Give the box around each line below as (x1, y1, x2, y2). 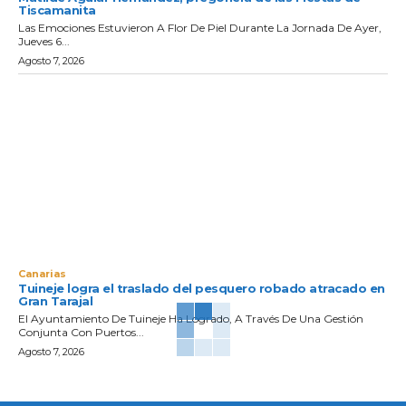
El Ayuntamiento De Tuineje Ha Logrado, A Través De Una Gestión (18, 311, 363, 325)
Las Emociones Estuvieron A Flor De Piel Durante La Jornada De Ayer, (18, 20, 382, 34)
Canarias (18, 266, 66, 280)
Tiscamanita (18, 2, 96, 17)
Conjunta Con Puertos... (18, 324, 144, 339)
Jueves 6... (18, 34, 70, 48)
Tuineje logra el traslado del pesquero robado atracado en (18, 280, 385, 295)
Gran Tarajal (18, 293, 92, 308)
